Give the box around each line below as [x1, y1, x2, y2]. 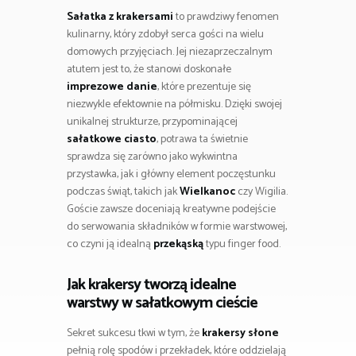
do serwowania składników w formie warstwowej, [67, 217, 287, 236]
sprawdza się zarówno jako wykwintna [67, 147, 238, 166]
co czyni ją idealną [67, 234, 153, 253]
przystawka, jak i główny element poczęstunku [67, 164, 276, 184]
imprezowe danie [67, 77, 157, 96]
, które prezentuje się [157, 77, 251, 96]
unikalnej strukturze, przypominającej [67, 112, 238, 131]
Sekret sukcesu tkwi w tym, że [67, 323, 202, 342]
